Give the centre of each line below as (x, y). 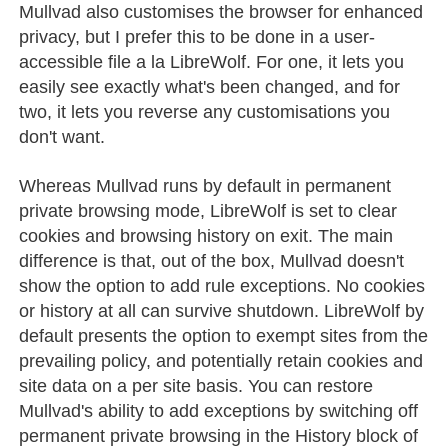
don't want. (62, 136)
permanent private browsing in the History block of (219, 435)
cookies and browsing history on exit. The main (206, 235)
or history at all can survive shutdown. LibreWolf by (222, 310)
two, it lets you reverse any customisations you (205, 111)
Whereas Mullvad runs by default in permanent (205, 185)
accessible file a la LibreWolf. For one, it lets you (212, 61)
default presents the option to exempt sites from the (224, 335)
